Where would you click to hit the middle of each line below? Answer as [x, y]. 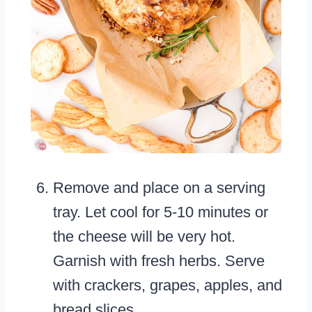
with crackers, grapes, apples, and [167, 286]
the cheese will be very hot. [144, 237]
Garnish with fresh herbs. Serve [159, 261]
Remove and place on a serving [159, 188]
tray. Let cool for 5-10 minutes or [161, 212]
